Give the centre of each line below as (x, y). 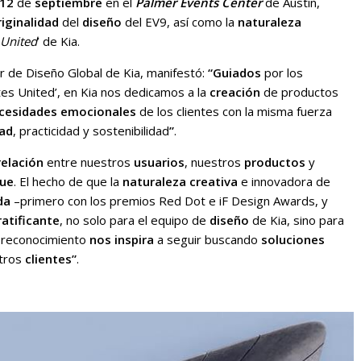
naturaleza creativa (180, 181)
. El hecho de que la (68, 181)
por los (282, 73)
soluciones (293, 239)
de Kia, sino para (297, 220)
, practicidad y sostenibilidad (91, 131)
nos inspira (122, 239)
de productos (299, 92)
